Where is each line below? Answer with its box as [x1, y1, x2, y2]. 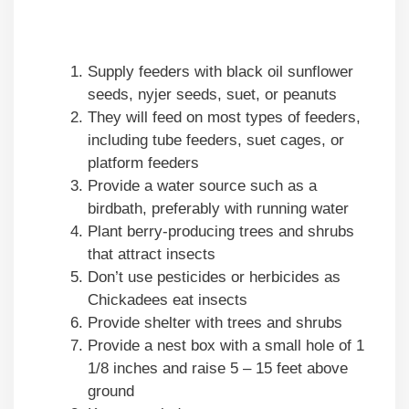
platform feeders [88, 154, 199, 173]
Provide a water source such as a [88, 177, 317, 195]
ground [88, 383, 134, 401]
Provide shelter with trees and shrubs [88, 314, 342, 332]
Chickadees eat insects [88, 291, 247, 309]
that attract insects [88, 246, 215, 264]
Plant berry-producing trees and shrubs [88, 223, 354, 241]
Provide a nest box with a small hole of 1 [88, 337, 364, 355]
